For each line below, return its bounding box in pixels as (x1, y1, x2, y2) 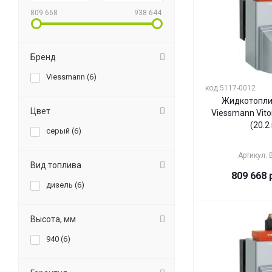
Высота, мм (30, 214, 76, 224)
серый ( (46, 126, 74, 135)
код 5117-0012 (205, 84, 256, 92)
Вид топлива (30, 160, 81, 170)
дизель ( (46, 180, 77, 189)
